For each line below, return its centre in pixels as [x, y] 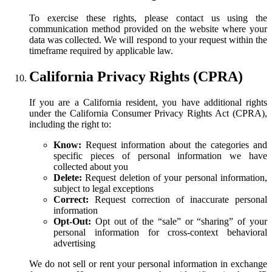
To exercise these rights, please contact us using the [148, 18]
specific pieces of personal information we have [160, 155]
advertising [74, 243]
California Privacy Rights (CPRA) [136, 76]
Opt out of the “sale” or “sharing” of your [179, 221]
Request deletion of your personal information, [176, 177]
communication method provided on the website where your [148, 29]
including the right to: [70, 124]
